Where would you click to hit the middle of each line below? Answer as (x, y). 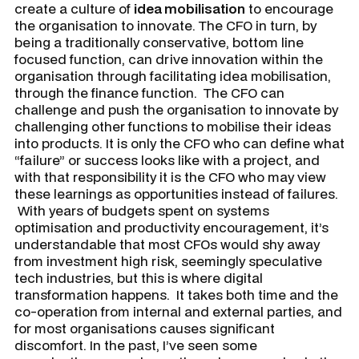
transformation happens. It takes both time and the (176, 294)
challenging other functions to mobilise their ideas (173, 126)
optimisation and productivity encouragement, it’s (171, 227)
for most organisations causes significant (145, 328)
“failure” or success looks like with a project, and (167, 159)
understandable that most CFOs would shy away (167, 244)
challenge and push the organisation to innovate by (176, 109)
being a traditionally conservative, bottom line (159, 42)
